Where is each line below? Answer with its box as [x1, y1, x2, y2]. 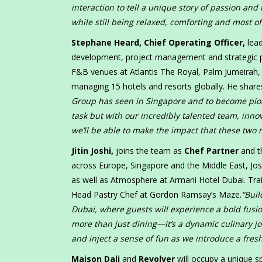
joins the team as [116, 145, 184, 157]
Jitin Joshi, [71, 145, 116, 157]
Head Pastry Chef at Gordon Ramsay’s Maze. [71, 189, 242, 201]
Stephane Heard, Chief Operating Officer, [71, 37, 245, 49]
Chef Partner [184, 145, 241, 157]
